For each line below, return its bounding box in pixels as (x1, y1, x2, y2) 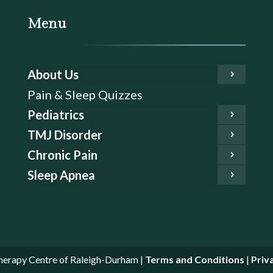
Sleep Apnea (27, 168, 95, 183)
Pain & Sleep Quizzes (27, 87, 143, 102)
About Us (27, 67, 79, 82)
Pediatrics (27, 107, 84, 122)
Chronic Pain (27, 147, 97, 163)
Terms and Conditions (144, 253, 244, 265)
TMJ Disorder (27, 127, 102, 143)
